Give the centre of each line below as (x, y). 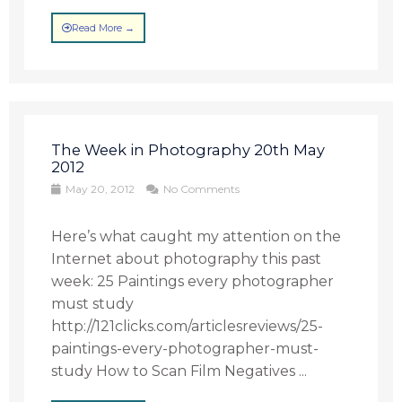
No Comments (201, 189)
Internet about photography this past (187, 259)
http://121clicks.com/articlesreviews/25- (188, 326)
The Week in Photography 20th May (188, 150)
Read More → (104, 28)
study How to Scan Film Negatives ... (179, 371)
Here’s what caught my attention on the (197, 236)
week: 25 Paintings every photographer (193, 281)
